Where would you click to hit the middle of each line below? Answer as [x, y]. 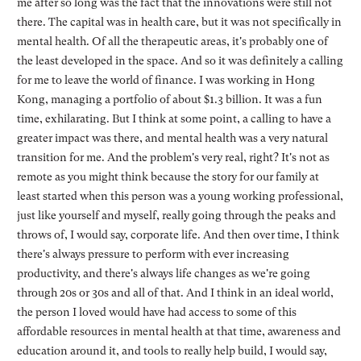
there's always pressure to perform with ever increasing [153, 253]
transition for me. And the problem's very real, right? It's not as [173, 157]
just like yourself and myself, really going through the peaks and [176, 215]
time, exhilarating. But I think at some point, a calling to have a [174, 118]
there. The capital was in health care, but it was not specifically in [179, 21]
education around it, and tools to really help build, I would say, [172, 350]
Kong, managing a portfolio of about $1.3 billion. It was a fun [169, 99]
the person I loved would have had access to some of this [156, 311]
